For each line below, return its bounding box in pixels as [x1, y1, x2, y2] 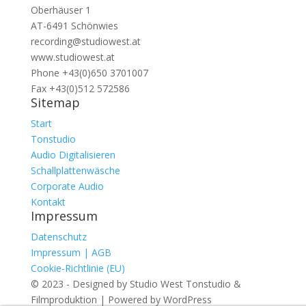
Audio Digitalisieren [30, 148, 115, 161]
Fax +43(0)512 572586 [30, 82, 130, 95]
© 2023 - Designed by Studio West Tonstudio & [30, 277, 241, 290]
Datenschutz [30, 230, 87, 243]
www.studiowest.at [30, 51, 115, 64]
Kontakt [30, 195, 66, 208]
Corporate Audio [30, 180, 104, 193]
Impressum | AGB [30, 246, 111, 259]
